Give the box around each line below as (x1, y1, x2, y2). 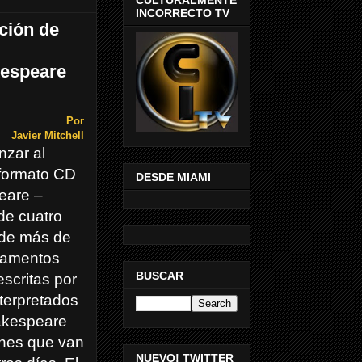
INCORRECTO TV (136, 6, 229, 19)
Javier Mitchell (11, 129, 84, 142)
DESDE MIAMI (136, 170, 211, 184)
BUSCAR (136, 268, 183, 282)
